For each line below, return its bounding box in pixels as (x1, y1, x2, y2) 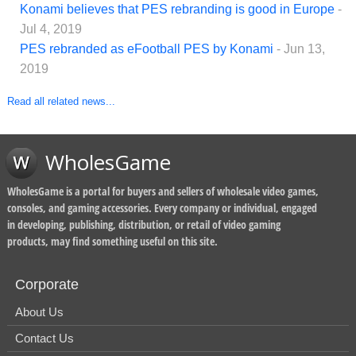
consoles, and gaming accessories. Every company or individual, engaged (7, 200, 317, 216)
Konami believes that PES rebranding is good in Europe (20, 2, 335, 17)
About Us (15, 305, 64, 319)
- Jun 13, (277, 42, 325, 56)
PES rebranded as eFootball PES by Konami (20, 42, 273, 56)
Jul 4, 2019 (20, 22, 82, 37)
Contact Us (15, 331, 74, 346)
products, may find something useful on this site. (7, 234, 218, 250)
